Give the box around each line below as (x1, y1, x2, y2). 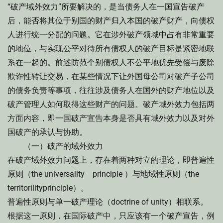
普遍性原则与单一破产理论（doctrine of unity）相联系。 (7, 197, 208, 207)
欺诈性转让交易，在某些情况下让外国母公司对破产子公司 (7, 72, 215, 81)
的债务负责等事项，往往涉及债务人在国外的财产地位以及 (7, 86, 215, 95)
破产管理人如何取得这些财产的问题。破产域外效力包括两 (7, 100, 215, 109)
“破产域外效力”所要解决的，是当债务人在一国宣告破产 (7, 2, 205, 11)
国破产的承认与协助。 (7, 127, 87, 137)
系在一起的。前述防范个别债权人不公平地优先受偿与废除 (7, 58, 215, 67)
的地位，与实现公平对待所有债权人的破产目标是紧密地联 (7, 44, 215, 53)
